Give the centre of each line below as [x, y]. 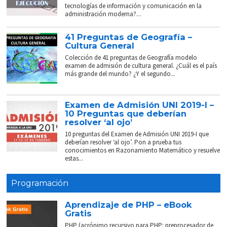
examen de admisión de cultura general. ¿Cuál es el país [141, 66]
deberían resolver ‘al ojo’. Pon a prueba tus [123, 142]
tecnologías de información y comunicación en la [134, 6]
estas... [74, 159]
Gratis [79, 214]
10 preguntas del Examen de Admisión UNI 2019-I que [137, 134]
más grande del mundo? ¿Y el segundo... [120, 74]
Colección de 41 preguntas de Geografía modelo [131, 58]
